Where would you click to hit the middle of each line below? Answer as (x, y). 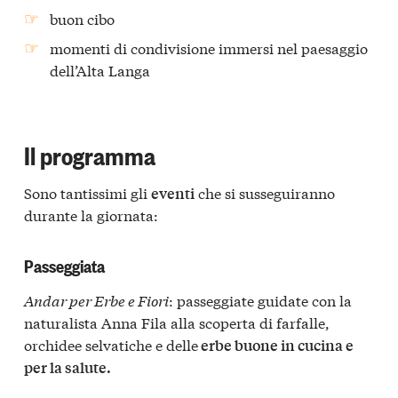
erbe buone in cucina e (276, 345)
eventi (173, 193)
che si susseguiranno (265, 192)
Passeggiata (64, 265)
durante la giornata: (91, 214)
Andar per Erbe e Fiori (96, 299)
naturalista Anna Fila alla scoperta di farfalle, (177, 322)
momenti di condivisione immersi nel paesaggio (209, 47)
